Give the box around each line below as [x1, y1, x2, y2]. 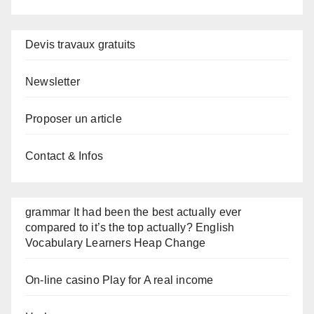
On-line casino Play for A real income [25, 274, 214, 286]
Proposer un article [25, 113, 122, 125]
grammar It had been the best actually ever [25, 206, 242, 218]
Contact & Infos [25, 150, 103, 162]
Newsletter [25, 76, 80, 88]
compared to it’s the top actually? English [25, 221, 235, 233]
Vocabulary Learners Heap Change [25, 237, 206, 249]
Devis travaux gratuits [25, 39, 136, 50]
